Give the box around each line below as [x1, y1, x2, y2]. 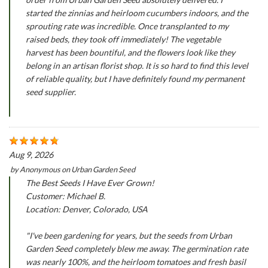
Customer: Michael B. [26, 191, 106, 202]
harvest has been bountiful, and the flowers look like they [26, 47, 236, 57]
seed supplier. [26, 86, 77, 97]
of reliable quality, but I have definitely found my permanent [26, 73, 245, 84]
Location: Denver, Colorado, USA [26, 204, 148, 215]
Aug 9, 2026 [9, 150, 53, 160]
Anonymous [20, 165, 60, 175]
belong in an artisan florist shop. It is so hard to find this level [26, 60, 249, 71]
